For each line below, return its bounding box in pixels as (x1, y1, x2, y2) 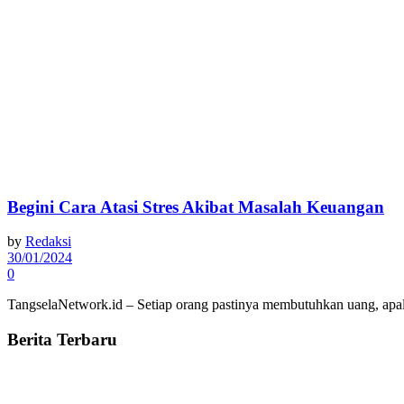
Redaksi (25, 234, 71, 250)
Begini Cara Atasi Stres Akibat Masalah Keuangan (7, 197, 384, 216)
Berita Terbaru (7, 330, 117, 350)
